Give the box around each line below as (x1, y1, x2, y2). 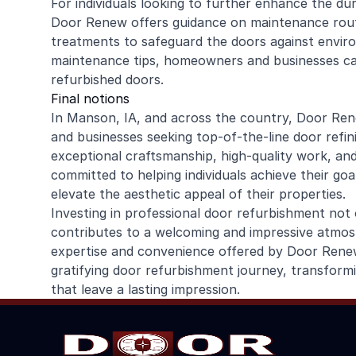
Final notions (51, 91, 130, 106)
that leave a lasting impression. (51, 281, 240, 297)
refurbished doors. (51, 72, 164, 87)
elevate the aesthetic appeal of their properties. (51, 186, 346, 202)
